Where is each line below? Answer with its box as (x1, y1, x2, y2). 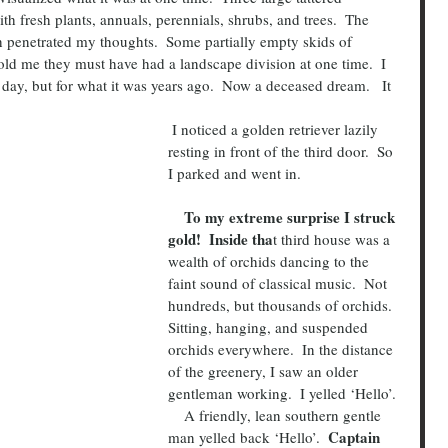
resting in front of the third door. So (168, 140, 397, 161)
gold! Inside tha (168, 227, 273, 250)
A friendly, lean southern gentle (168, 404, 184, 425)
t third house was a (273, 228, 394, 249)
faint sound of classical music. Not (168, 272, 391, 293)
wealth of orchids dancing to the (168, 250, 373, 271)
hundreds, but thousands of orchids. (168, 294, 400, 315)
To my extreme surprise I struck (168, 205, 184, 228)
